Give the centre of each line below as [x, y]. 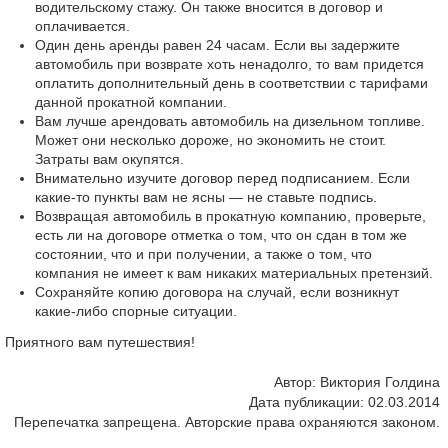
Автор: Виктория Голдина [356, 382]
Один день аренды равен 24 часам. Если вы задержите [217, 45]
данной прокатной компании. [131, 102]
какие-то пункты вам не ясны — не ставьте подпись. [206, 197]
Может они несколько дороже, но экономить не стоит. [210, 140]
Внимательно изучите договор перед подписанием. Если [222, 178]
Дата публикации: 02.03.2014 [344, 402]
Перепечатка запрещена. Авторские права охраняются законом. [226, 422]
